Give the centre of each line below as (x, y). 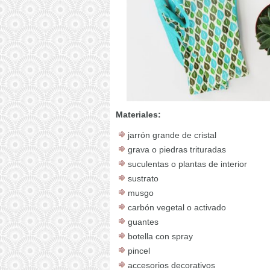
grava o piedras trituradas (177, 149)
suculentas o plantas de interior (187, 164)
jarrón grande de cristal (172, 135)
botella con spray (160, 236)
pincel (139, 250)
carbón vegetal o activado (177, 207)
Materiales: (138, 114)
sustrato (143, 178)
